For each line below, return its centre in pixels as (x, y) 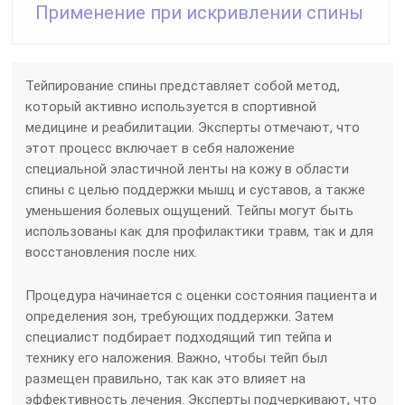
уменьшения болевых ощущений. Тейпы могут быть (190, 210)
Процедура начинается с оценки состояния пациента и (202, 295)
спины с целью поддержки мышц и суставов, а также (196, 189)
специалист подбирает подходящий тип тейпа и (179, 337)
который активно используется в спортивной (171, 106)
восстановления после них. (112, 252)
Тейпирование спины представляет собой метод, (183, 85)
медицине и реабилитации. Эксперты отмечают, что (193, 127)
